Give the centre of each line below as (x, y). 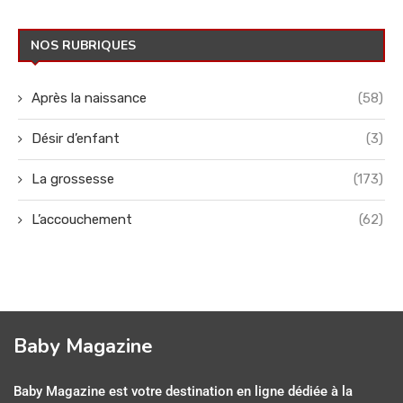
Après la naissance (89, 98)
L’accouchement (82, 219)
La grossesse (73, 179)
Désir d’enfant (76, 138)
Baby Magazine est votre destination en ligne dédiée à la (183, 391)
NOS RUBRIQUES (83, 45)
